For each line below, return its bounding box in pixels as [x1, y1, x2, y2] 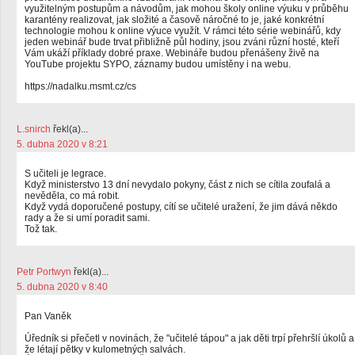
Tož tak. [25, 223, 57, 235]
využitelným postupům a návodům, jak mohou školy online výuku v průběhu [25, 3, 349, 14]
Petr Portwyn [17, 266, 71, 277]
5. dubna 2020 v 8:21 [17, 139, 108, 150]
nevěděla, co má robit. [25, 190, 120, 201]
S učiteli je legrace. [25, 168, 106, 179]
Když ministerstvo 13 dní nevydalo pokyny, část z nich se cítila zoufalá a [25, 179, 330, 190]
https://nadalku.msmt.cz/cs [25, 81, 136, 92]
